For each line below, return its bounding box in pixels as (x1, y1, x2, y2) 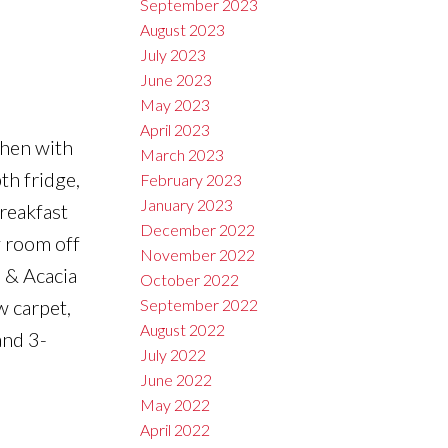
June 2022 (140, 370, 213, 390)
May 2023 (140, 95, 211, 115)
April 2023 (140, 120, 211, 140)
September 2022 (140, 295, 259, 315)
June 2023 (140, 70, 213, 90)
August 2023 (140, 20, 226, 40)
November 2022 (140, 245, 256, 265)
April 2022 (140, 420, 211, 440)
